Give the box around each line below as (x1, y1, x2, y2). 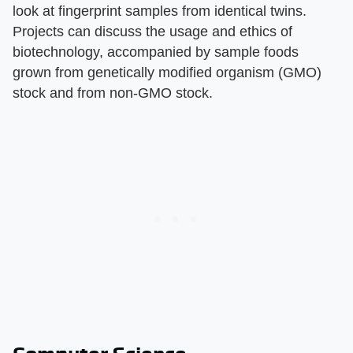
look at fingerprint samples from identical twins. (13, 2, 307, 19)
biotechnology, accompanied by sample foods (13, 43, 299, 60)
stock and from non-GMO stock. (13, 84, 213, 101)
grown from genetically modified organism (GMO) (13, 64, 321, 80)
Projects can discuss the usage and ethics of (13, 23, 292, 39)
